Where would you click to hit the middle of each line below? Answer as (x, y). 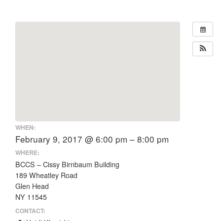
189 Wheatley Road (46, 175)
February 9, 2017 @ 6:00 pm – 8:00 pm (92, 139)
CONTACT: (30, 210)
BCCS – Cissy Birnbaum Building (67, 164)
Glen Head (32, 186)
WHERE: (27, 152)
